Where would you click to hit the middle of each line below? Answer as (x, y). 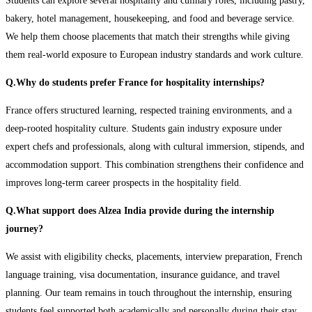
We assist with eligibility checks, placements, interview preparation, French (154, 256)
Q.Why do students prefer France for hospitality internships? (135, 82)
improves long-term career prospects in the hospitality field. (124, 182)
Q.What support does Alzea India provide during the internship (140, 210)
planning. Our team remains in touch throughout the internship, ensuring (149, 292)
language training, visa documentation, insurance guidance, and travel (143, 274)
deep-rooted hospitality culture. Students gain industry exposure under (144, 128)
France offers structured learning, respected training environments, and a (149, 110)
